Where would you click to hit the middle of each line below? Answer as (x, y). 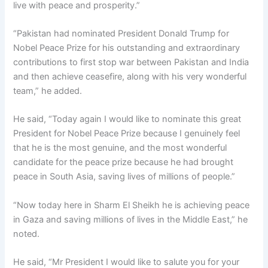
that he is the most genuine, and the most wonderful (120, 148)
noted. (27, 234)
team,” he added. (48, 91)
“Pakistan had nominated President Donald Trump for (121, 33)
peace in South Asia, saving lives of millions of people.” (124, 177)
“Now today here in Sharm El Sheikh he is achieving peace (132, 205)
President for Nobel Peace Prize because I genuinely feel (127, 134)
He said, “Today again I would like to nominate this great (127, 119)
